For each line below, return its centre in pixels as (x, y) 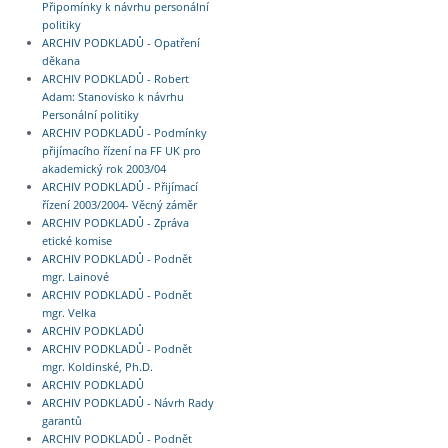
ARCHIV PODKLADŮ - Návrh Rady (127, 402)
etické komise (76, 240)
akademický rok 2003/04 (103, 168)
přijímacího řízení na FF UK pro (121, 150)
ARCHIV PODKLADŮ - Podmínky (124, 132)
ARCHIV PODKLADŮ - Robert (115, 78)
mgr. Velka (68, 312)
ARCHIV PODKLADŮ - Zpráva (115, 222)
